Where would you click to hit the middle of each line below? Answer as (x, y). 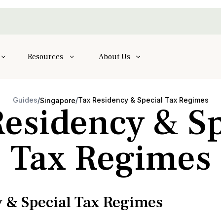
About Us (114, 56)
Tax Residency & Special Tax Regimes (143, 100)
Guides (25, 100)
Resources (46, 56)
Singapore (57, 100)
